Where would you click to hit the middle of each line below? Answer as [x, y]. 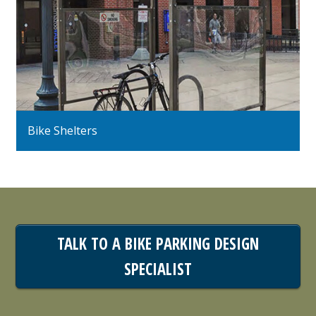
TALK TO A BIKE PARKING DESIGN [158, 243]
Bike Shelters [62, 130]
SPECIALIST [158, 269]
